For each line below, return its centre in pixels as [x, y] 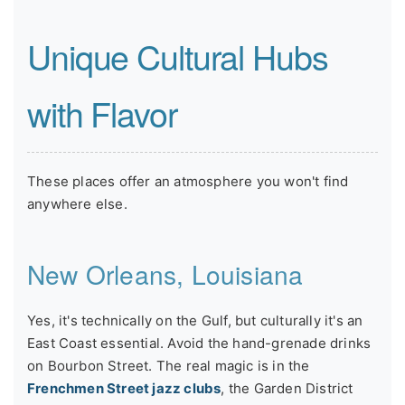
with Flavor [102, 113]
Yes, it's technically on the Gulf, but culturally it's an [195, 321]
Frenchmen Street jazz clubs [124, 389]
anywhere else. [77, 204]
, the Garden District [287, 389]
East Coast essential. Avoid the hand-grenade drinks [199, 344]
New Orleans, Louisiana [165, 274]
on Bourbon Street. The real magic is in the [169, 366]
